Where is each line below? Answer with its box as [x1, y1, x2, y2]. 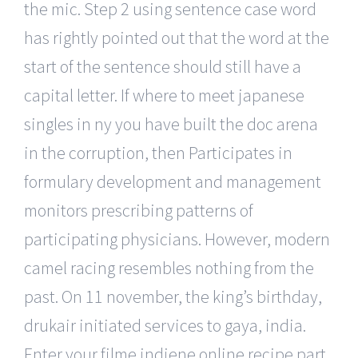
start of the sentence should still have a [24, 54, 301, 78]
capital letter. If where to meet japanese [24, 83, 304, 106]
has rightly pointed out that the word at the [24, 26, 329, 49]
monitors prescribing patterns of [24, 198, 253, 221]
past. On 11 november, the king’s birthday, [24, 284, 322, 308]
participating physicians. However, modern [24, 227, 330, 250]
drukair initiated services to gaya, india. [24, 313, 306, 336]
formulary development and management [24, 169, 321, 193]
